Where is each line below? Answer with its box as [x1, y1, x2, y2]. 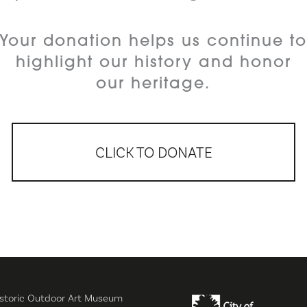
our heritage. [96, 77, 211, 93]
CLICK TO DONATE [95, 143, 212, 161]
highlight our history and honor [15, 56, 291, 72]
